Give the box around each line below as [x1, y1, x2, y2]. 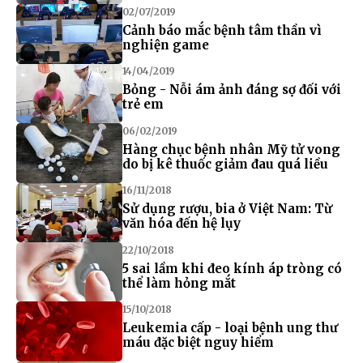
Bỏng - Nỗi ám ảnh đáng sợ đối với [122, 82, 341, 98]
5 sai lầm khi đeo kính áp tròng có [122, 260, 342, 276]
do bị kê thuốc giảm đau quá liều [122, 156, 328, 172]
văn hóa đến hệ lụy [122, 216, 241, 232]
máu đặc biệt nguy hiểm [122, 335, 274, 351]
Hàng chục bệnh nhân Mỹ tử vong [122, 141, 340, 157]
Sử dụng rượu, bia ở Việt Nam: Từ [122, 201, 332, 217]
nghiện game [122, 36, 209, 53]
